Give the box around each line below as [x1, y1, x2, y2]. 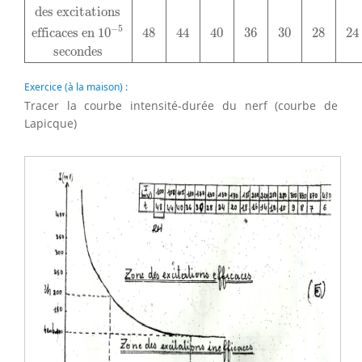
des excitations [35, 3, 121, 20]
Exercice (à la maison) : [24, 79, 130, 94]
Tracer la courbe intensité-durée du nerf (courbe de [24, 97, 338, 113]
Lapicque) [24, 115, 77, 131]
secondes [53, 43, 103, 60]
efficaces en [32, 24, 99, 41]
